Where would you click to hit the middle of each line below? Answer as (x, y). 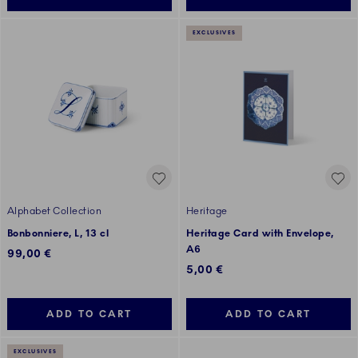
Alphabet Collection (55, 211)
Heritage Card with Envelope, (260, 234)
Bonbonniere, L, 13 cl (58, 234)
